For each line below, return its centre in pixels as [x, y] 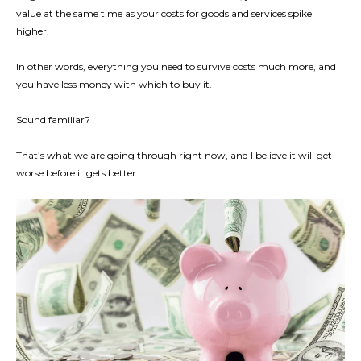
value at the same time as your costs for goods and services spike [164, 13]
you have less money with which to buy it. [114, 84]
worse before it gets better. [77, 172]
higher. [33, 31]
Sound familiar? [53, 119]
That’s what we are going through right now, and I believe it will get [174, 155]
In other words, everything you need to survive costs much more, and [176, 66]
